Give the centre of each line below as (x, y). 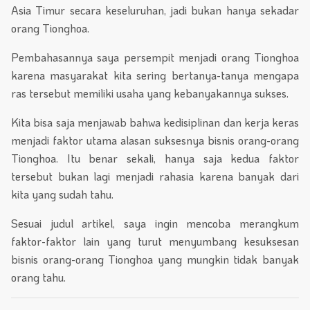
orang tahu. (38, 277)
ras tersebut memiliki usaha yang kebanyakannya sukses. (150, 93)
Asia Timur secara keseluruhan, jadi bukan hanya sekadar (155, 10)
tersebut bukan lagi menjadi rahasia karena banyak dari (155, 176)
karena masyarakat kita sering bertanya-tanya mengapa (155, 75)
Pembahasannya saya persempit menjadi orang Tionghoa (155, 57)
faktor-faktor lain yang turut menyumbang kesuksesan (155, 241)
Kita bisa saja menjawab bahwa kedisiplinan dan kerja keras (155, 122)
